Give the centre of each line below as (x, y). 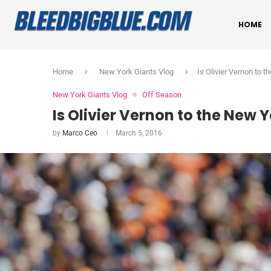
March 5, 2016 (139, 133)
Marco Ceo (80, 133)
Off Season (162, 95)
